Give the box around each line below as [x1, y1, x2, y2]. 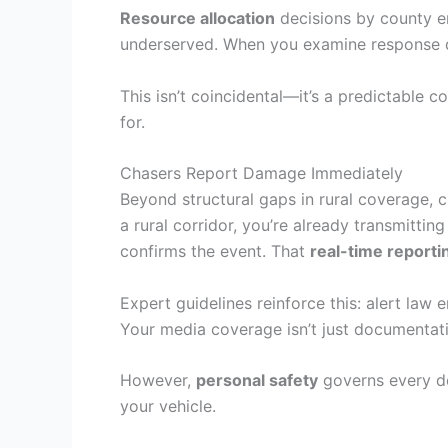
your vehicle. [120, 396, 216, 417]
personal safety [196, 370, 318, 391]
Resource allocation [120, 7, 275, 28]
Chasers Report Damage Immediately [120, 163, 403, 184]
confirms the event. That [120, 241, 310, 262]
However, [120, 370, 196, 391]
